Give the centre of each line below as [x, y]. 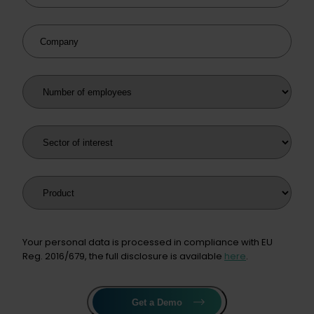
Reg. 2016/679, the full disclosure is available [123, 257]
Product [44, 184]
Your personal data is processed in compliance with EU [148, 243]
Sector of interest [70, 134]
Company [49, 33]
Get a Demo [157, 302]
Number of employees [83, 83]
